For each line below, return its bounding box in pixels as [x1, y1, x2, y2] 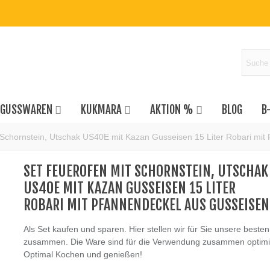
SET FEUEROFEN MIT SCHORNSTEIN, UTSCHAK [23, 162, 268, 180]
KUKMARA [80, 102, 122, 117]
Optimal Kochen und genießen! [23, 250, 142, 259]
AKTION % [149, 102, 193, 117]
